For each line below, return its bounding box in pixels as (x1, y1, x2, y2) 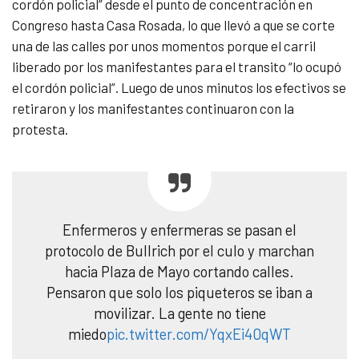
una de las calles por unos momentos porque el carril (12, 38, 316, 54)
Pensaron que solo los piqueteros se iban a (46, 283, 313, 302)
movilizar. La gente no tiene (93, 304, 266, 323)
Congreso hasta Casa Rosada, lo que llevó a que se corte (12, 17, 335, 34)
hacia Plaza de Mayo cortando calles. (65, 262, 294, 281)
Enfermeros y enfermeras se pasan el (63, 220, 296, 240)
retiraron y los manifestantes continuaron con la (12, 100, 294, 117)
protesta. (12, 121, 68, 138)
